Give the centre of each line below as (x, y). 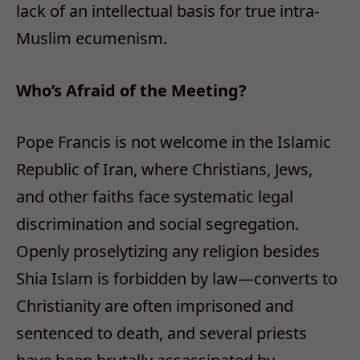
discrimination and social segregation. (157, 224)
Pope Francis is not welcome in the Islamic (174, 142)
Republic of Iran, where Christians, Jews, (164, 170)
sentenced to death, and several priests (162, 333)
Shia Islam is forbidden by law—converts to (177, 279)
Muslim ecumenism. (92, 38)
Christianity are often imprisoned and (155, 306)
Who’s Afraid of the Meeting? (133, 90)
